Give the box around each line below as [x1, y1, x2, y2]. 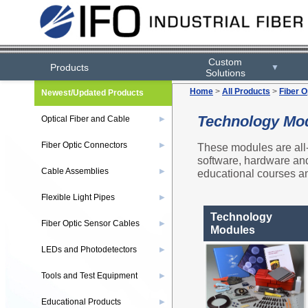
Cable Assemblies [41, 166, 109, 176]
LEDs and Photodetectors [41, 245, 137, 254]
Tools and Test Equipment [41, 271, 137, 280]
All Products [222, 87, 270, 96]
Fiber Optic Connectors [41, 140, 127, 150]
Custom [208, 56, 243, 67]
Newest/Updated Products [41, 88, 144, 98]
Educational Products [41, 297, 121, 307]
